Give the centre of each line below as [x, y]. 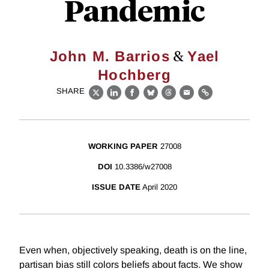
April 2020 [160, 187]
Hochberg [134, 75]
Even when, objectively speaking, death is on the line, [133, 250]
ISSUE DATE [116, 187]
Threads [187, 99]
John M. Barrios [110, 56]
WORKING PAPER [123, 147]
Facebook [155, 99]
